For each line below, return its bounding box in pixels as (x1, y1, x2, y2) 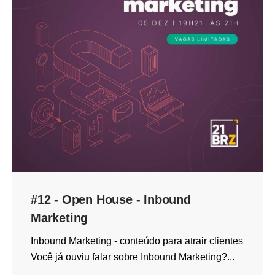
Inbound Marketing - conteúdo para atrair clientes (31, 236, 243, 246)
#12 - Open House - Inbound (31, 193, 191, 206)
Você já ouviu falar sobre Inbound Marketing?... (31, 252, 234, 262)
